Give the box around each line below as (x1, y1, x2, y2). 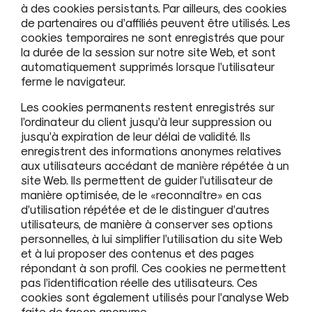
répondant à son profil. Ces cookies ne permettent (21, 260, 286, 274)
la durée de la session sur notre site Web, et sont (21, 44, 276, 58)
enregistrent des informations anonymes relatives (21, 143, 281, 157)
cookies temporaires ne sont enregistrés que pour (21, 29, 284, 44)
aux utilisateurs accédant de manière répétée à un (21, 157, 289, 172)
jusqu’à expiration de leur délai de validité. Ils (21, 128, 251, 143)
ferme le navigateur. (21, 73, 125, 88)
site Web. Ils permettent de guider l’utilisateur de (21, 172, 273, 187)
